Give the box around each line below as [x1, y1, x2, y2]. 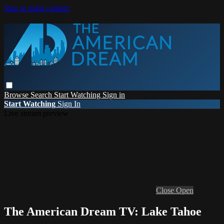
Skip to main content [4, 4, 69, 12]
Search [30, 90, 54, 99]
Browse [4, 90, 30, 99]
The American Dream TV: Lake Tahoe [4, 204, 201, 218]
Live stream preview [4, 108, 68, 117]
